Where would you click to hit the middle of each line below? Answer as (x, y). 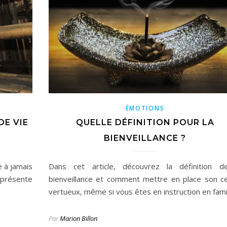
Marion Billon (79, 218)
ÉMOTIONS (145, 108)
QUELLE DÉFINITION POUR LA (145, 122)
